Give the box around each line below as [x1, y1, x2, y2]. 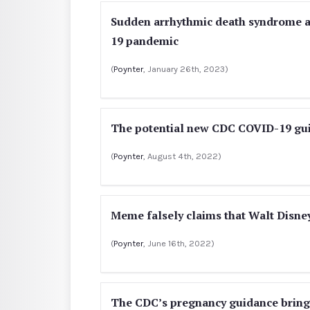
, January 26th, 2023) [143, 63, 228, 74]
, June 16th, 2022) [143, 237, 215, 248]
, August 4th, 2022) [143, 150, 221, 161]
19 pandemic [111, 33, 179, 48]
